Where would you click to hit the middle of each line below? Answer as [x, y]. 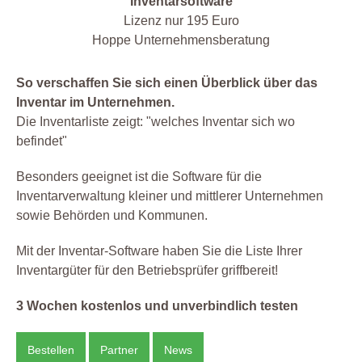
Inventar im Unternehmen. [95, 102]
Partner [119, 349]
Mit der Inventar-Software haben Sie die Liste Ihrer [159, 250]
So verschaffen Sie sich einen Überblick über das [167, 82]
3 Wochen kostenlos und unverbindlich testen [157, 305]
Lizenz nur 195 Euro [181, 21]
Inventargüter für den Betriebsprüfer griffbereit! [147, 270]
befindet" [42, 141]
